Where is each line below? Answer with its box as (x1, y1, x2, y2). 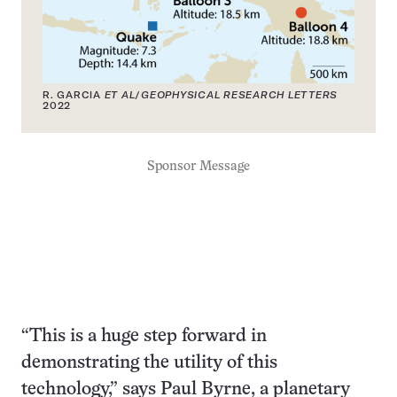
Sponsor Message (147, 160, 250, 174)
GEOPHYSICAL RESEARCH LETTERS (141, 90, 338, 102)
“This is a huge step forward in (21, 328, 267, 346)
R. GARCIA (43, 90, 105, 102)
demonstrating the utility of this (21, 354, 277, 372)
